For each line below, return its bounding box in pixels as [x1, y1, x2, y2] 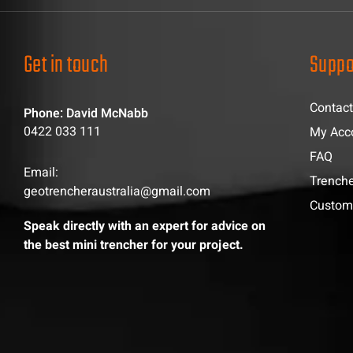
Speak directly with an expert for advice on [23, 216, 266, 236]
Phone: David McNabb [23, 103, 148, 123]
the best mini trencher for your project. [23, 235, 243, 255]
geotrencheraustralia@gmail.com [23, 181, 210, 201]
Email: [23, 162, 58, 182]
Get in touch [23, 46, 109, 84]
